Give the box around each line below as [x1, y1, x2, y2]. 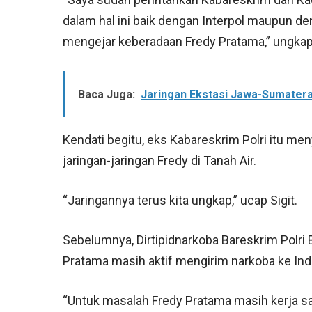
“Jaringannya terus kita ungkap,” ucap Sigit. [63, 193, 298, 208]
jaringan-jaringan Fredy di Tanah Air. [63, 153, 257, 169]
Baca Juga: [78, 88, 136, 102]
